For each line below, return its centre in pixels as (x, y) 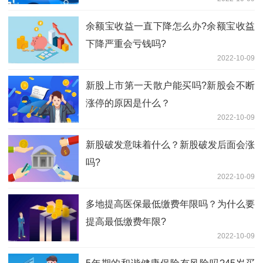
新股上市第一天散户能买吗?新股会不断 (170, 85)
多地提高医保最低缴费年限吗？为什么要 (170, 204)
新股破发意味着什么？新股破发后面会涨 (170, 144)
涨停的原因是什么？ (128, 103)
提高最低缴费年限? (126, 221)
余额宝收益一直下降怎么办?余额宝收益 (170, 26)
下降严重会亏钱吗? (126, 43)
